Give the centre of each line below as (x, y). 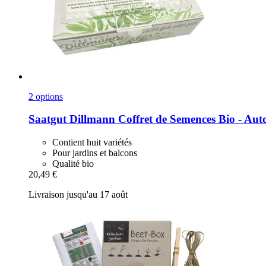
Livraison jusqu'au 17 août (78, 195)
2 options (46, 96)
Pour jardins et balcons (95, 153)
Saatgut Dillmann (72, 119)
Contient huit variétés (92, 142)
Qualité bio (73, 164)
